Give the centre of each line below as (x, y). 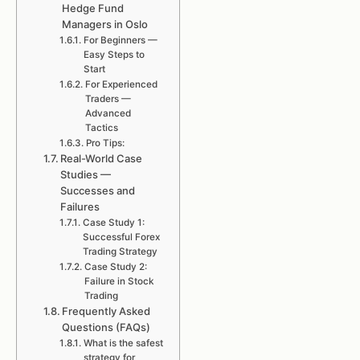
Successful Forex (121, 237)
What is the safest (123, 343)
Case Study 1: (113, 223)
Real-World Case (102, 158)
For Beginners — (120, 40)
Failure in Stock (119, 281)
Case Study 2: (115, 267)
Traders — (108, 99)
